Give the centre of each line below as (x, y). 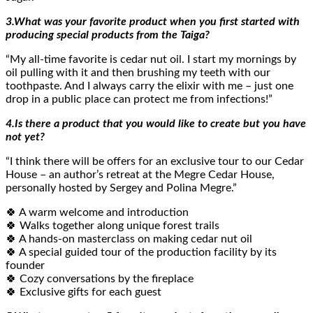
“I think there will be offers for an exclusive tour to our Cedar (155, 162)
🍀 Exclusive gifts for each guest (83, 292)
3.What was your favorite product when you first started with (153, 22)
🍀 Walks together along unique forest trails (112, 226)
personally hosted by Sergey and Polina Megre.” (121, 188)
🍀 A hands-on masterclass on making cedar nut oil (129, 239)
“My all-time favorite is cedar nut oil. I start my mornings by (151, 60)
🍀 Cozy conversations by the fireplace (100, 279)
